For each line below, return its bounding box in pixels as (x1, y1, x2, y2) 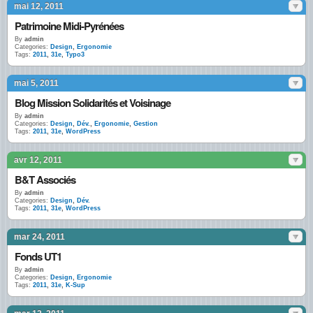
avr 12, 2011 (14, 155, 62, 165)
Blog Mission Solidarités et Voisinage (15, 95, 170, 110)
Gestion (133, 120, 158, 127)
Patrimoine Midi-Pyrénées (15, 18, 124, 34)
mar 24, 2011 (14, 232, 65, 242)
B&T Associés (15, 172, 75, 187)
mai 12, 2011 (14, 1, 64, 11)
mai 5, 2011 (14, 78, 59, 88)
